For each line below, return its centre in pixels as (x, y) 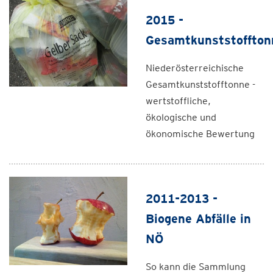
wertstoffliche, (178, 101)
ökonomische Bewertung (200, 134)
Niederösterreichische (195, 68)
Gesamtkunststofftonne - (200, 84)
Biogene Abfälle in (198, 219)
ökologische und (181, 117)
